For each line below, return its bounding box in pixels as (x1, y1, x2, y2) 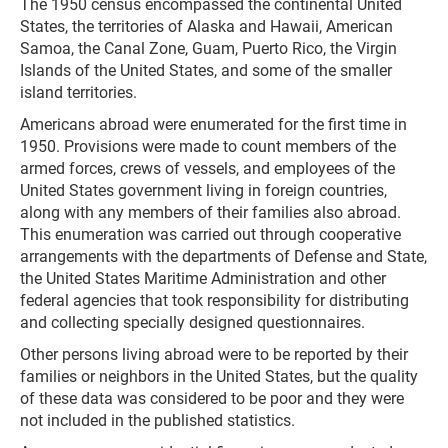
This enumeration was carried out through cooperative (20, 225, 401, 244)
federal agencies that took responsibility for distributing (20, 291, 409, 310)
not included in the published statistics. (20, 411, 295, 430)
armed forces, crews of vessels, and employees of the (20, 159, 395, 178)
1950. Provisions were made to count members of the (20, 137, 396, 156)
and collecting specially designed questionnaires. (20, 313, 365, 332)
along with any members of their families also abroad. (20, 203, 401, 222)
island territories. (20, 83, 137, 102)
